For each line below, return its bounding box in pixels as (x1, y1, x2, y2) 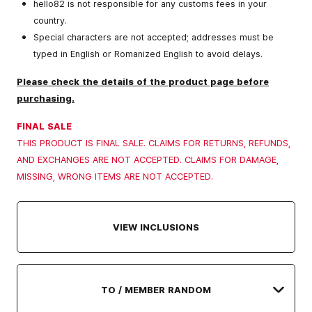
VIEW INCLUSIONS (113, 220, 199, 233)
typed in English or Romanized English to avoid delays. (33, 47, 263, 60)
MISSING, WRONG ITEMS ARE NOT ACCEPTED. (17, 169, 213, 182)
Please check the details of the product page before (17, 75, 269, 88)
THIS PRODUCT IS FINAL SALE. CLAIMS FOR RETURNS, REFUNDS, (17, 136, 290, 149)
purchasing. (17, 91, 75, 104)
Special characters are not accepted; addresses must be (33, 30, 274, 43)
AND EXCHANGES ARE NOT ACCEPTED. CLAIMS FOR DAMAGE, (17, 153, 279, 166)
